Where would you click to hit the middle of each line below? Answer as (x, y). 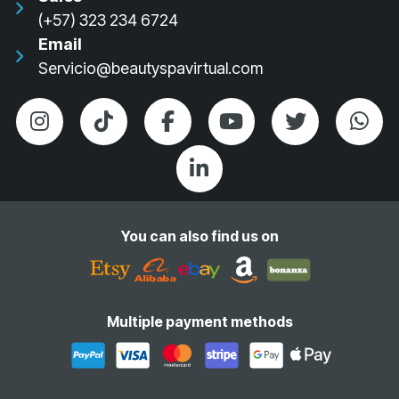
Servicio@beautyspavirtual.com (150, 68)
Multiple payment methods (199, 321)
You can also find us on (199, 236)
